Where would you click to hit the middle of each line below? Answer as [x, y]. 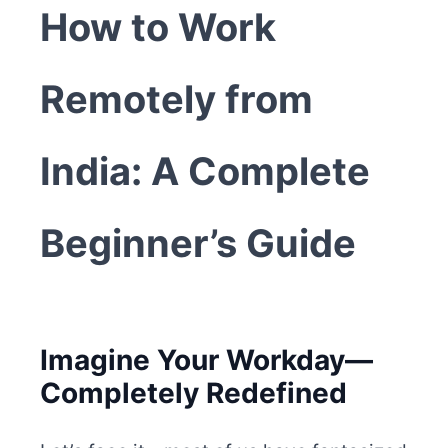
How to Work [158, 27]
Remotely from [176, 99]
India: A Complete [205, 171]
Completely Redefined [193, 393]
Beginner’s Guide [198, 243]
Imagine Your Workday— [206, 360]
